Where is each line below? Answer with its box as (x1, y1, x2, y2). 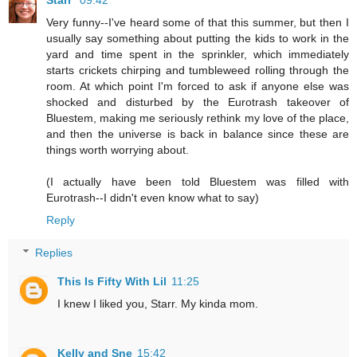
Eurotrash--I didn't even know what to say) (46, 190, 259, 204)
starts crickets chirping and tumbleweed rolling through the (46, 63, 349, 76)
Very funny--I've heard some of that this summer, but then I (46, 15, 349, 29)
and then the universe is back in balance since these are (46, 127, 349, 140)
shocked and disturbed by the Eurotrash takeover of (46, 95, 349, 108)
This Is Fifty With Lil (57, 275, 167, 288)
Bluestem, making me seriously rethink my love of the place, (46, 111, 349, 124)
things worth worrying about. (46, 143, 189, 156)
